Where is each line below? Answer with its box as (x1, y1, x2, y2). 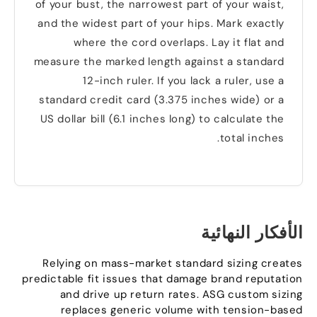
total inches (223, 130, 288, 145)
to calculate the (202, 111, 288, 126)
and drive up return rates (63, 287, 200, 301)
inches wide (194, 92, 260, 107)
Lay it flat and (215, 35, 288, 50)
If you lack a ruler (161, 73, 253, 88)
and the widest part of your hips (41, 16, 214, 30)
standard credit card (42, 92, 154, 107)
